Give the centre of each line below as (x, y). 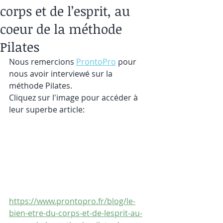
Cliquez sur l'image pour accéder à (74, 98)
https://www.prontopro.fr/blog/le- (72, 201)
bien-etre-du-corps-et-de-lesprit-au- (76, 213)
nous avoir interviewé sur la (62, 74)
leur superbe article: (47, 110)
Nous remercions (43, 62)
